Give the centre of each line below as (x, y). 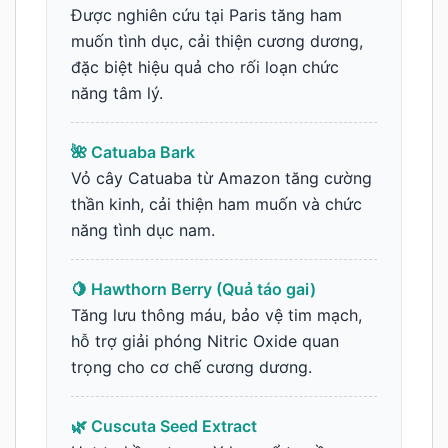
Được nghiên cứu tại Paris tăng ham (206, 15)
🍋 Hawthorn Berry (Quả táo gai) (193, 289)
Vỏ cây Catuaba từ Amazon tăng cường (221, 178)
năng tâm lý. (117, 93)
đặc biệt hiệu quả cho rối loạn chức (205, 67)
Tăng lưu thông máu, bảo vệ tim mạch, (216, 315)
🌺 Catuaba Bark (133, 152)
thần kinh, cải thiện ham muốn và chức (216, 204)
